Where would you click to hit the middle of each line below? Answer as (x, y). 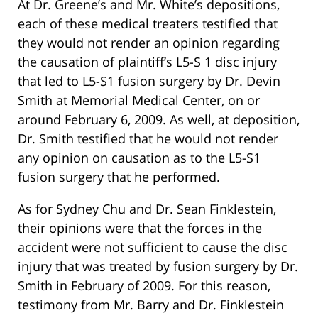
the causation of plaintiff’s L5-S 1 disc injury (147, 62)
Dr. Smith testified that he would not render (148, 139)
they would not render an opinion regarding (149, 43)
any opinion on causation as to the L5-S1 (139, 158)
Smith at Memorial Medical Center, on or (139, 100)
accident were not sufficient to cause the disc (153, 247)
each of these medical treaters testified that (148, 24)
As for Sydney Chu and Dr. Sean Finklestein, (147, 209)
